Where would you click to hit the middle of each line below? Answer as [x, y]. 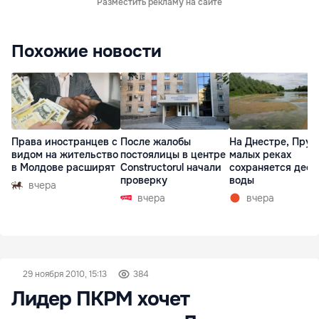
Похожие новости [87, 51]
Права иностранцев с [64, 142]
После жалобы [156, 142]
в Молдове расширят [63, 168]
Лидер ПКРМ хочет [100, 299]
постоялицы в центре [173, 155]
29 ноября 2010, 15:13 [65, 274]
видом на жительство [65, 155]
